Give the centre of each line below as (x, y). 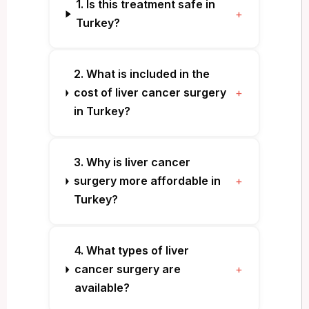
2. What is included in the (141, 74)
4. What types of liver (131, 251)
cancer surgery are (127, 269)
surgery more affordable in (148, 181)
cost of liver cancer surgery (150, 93)
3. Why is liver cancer (132, 162)
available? (102, 288)
